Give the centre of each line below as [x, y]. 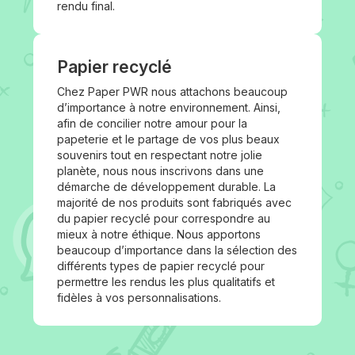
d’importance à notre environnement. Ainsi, [169, 107]
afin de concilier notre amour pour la [152, 123]
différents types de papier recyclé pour [161, 266]
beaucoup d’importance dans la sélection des [177, 250]
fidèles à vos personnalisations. [139, 298]
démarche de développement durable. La [166, 187]
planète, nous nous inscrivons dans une [160, 171]
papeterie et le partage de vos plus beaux [168, 139]
